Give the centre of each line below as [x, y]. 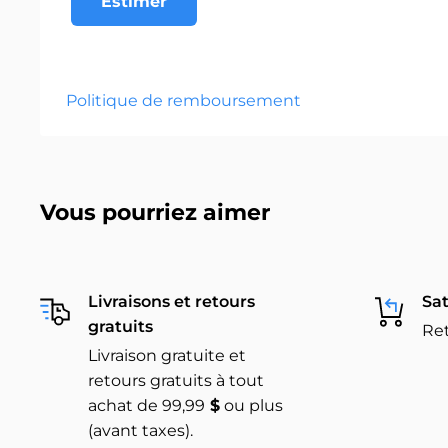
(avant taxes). [140, 430]
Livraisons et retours [171, 301]
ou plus [251, 405]
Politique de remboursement [183, 100]
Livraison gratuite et [167, 355]
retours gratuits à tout [176, 380]
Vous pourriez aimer [155, 212]
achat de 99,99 [146, 405]
